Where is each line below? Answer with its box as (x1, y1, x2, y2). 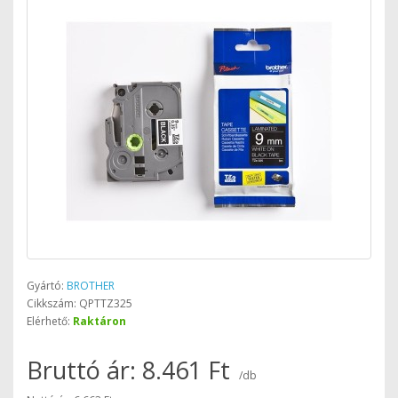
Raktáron (73, 314, 126, 329)
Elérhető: (27, 314, 73, 329)
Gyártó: (27, 278, 67, 293)
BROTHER (67, 278, 115, 293)
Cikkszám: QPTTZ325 (27, 296, 132, 311)
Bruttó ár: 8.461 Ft (27, 354, 236, 386)
